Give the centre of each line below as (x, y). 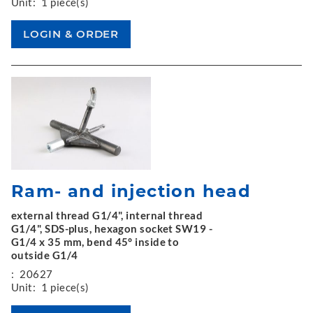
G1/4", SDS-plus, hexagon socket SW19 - (112, 228)
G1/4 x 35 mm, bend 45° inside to (95, 242)
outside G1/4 (45, 255)
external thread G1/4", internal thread (107, 215)
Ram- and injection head (131, 191)
